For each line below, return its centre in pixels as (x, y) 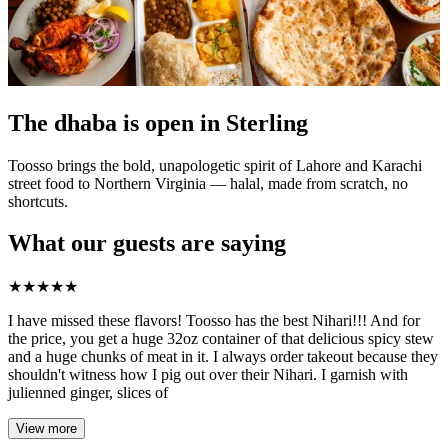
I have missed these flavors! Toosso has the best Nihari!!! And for (214, 321)
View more (46, 429)
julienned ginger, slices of (88, 393)
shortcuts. (38, 201)
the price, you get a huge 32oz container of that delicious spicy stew (221, 339)
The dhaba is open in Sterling (158, 122)
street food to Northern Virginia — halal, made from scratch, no (208, 183)
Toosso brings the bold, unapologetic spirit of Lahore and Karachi (215, 165)
